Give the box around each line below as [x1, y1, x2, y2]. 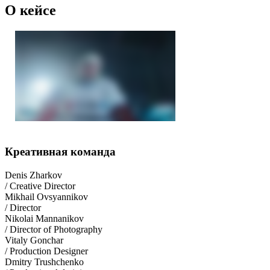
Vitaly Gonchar [5, 235, 63, 246]
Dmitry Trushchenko [5, 257, 84, 268]
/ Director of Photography [5, 224, 102, 235]
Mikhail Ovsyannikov [5, 192, 88, 202]
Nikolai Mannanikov [5, 213, 84, 224]
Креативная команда [5, 145, 116, 159]
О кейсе [5, 2, 56, 18]
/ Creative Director [5, 181, 75, 192]
